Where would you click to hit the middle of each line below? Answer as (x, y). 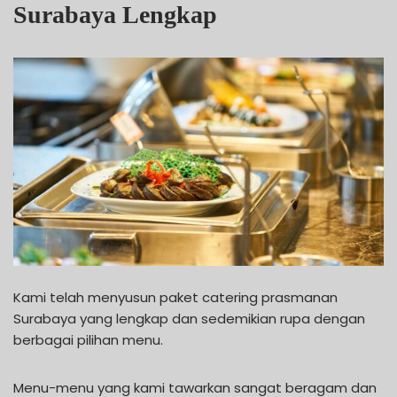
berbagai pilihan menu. (88, 339)
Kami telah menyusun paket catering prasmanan (175, 297)
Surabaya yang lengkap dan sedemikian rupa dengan (189, 318)
